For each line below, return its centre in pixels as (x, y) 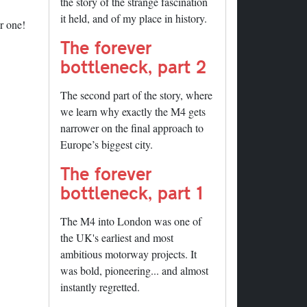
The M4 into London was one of (131, 221)
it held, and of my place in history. (134, 19)
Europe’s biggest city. (107, 145)
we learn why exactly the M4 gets (133, 112)
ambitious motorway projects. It (128, 254)
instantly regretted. (100, 287)
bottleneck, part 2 (133, 66)
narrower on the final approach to (132, 128)
